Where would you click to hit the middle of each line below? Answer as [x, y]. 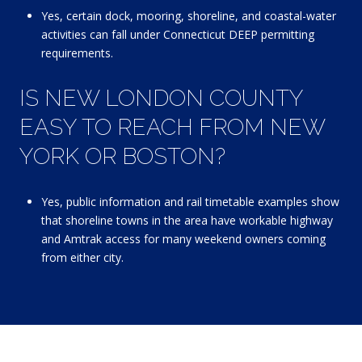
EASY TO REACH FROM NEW [172, 127]
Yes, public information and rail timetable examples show [190, 202]
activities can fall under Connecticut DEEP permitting [177, 35]
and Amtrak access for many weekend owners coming [183, 239]
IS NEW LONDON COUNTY [161, 98]
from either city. [82, 258]
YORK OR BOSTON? [122, 156]
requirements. [77, 53]
